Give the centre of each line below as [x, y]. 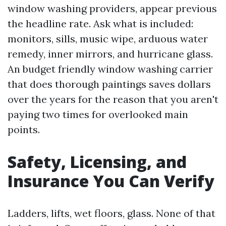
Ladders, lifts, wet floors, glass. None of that [111, 213]
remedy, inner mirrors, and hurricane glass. [110, 54]
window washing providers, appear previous [112, 8]
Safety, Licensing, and [97, 162]
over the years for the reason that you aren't [113, 99]
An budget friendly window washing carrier [110, 69]
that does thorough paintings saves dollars [109, 84]
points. [24, 129]
